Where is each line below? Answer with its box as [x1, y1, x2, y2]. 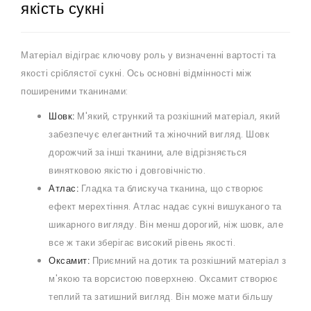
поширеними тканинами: [21, 85, 128, 99]
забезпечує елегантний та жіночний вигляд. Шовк [49, 128, 269, 142]
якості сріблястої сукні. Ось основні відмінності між [21, 67, 251, 81]
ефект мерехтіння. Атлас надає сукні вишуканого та [49, 200, 282, 214]
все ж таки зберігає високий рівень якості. [49, 236, 235, 250]
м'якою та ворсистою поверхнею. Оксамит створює [49, 272, 278, 286]
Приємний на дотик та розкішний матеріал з [90, 254, 286, 268]
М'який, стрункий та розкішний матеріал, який [74, 110, 280, 124]
